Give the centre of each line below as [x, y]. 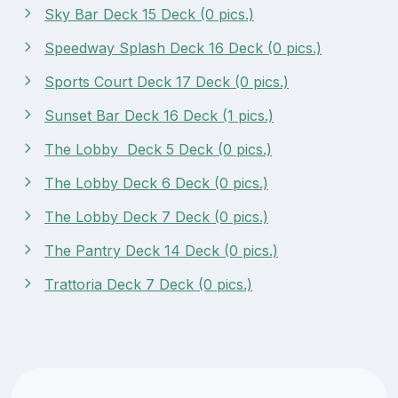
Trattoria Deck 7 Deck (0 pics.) [148, 284]
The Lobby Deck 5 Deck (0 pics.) [158, 149]
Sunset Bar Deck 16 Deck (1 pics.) [159, 115]
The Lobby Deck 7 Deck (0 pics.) [156, 216]
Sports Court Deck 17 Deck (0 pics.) [167, 81]
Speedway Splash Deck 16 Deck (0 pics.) [183, 48]
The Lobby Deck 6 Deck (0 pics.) [156, 183]
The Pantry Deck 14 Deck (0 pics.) [161, 250]
